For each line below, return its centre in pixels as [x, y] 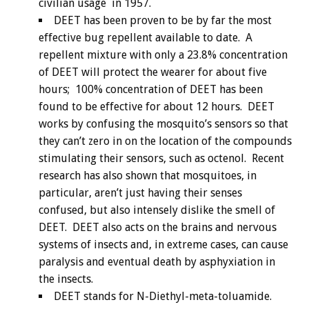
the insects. [66, 279]
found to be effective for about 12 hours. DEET [157, 106]
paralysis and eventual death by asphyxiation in [157, 261]
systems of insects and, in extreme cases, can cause [163, 244]
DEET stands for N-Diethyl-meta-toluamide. [163, 296]
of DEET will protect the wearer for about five [153, 72]
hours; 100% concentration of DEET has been [151, 89]
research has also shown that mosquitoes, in [148, 175]
